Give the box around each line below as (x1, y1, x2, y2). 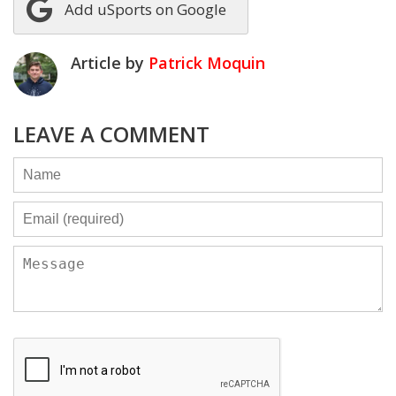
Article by (71, 51, 148, 73)
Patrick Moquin (148, 51, 265, 73)
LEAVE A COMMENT (13, 118, 209, 148)
